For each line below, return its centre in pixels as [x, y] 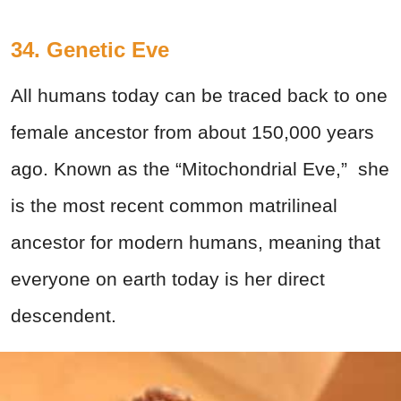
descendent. [64, 316]
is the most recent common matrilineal [174, 206]
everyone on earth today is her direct [168, 279]
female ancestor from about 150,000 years [192, 132]
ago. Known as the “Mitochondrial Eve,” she [200, 169]
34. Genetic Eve [90, 50]
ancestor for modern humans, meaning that [196, 243]
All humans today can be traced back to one [199, 96]
